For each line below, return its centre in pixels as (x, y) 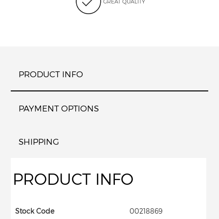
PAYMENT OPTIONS (59, 108)
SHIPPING (39, 142)
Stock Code (35, 211)
